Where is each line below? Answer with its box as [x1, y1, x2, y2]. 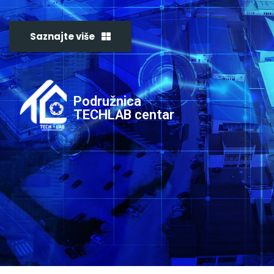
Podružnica [73, 94, 141, 109]
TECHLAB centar [73, 107, 174, 122]
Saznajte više [30, 30, 97, 43]
